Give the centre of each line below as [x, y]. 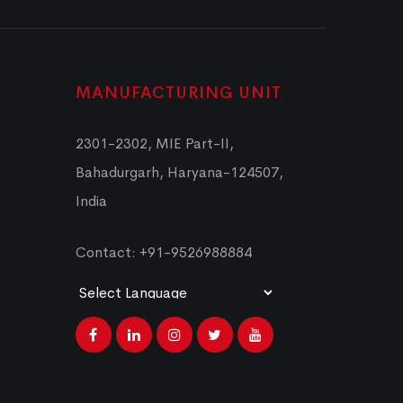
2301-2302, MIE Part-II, [154, 144]
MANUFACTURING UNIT [178, 93]
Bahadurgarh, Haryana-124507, [179, 173]
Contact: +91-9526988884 [163, 253]
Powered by [121, 317]
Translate [233, 317]
